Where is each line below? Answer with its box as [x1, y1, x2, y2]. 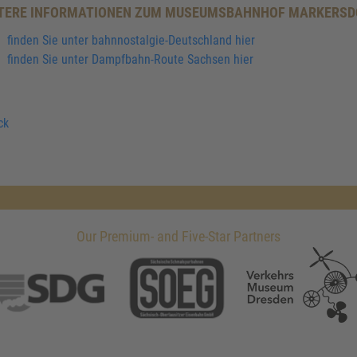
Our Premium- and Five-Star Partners [76, 228, 280, 245]
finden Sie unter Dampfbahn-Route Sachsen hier [7, 52, 253, 67]
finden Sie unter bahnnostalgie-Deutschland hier [7, 33, 255, 48]
